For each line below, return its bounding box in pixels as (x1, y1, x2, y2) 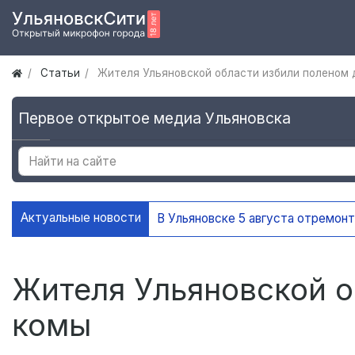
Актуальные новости (21, 210, 141, 226)
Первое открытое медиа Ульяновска (18, 109, 291, 128)
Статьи (40, 67, 80, 80)
